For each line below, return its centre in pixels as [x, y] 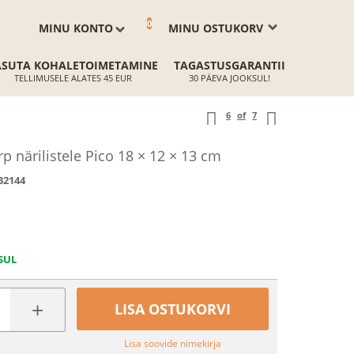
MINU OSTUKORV [216, 28]
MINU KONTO [76, 28]
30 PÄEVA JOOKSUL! [230, 78]
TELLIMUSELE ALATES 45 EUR [73, 78]
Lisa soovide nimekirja [173, 343]
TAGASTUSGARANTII [230, 65]
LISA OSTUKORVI [173, 309]
